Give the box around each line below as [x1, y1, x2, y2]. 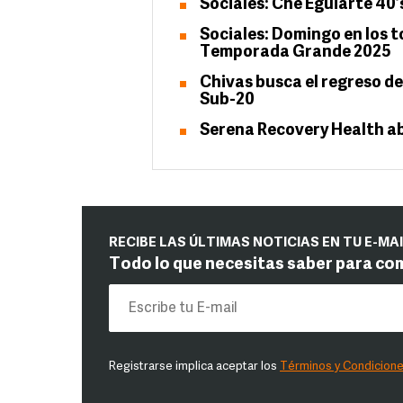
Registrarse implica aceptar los [109, 361, 280, 372]
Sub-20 [200, 92, 255, 109]
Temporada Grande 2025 [200, 44, 391, 61]
